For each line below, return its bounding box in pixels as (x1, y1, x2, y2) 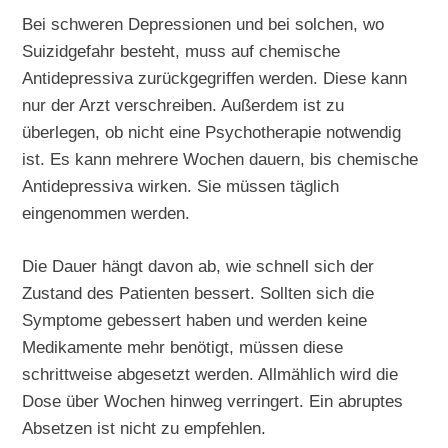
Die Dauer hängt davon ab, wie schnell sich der (22, 255, 375, 276)
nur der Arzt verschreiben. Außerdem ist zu (22, 95, 345, 116)
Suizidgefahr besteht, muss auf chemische (22, 41, 341, 62)
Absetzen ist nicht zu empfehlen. (22, 417, 267, 438)
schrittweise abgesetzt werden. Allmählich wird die (22, 363, 399, 384)
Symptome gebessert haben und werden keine (22, 309, 368, 330)
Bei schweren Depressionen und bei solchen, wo (22, 14, 385, 35)
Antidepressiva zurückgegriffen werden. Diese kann (22, 68, 408, 89)
